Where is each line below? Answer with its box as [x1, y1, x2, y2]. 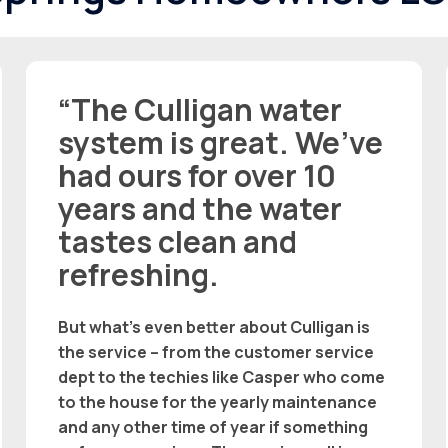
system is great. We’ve [58, 121, 384, 163]
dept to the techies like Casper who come [58, 365, 386, 388]
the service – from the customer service [58, 340, 375, 363]
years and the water [58, 187, 343, 229]
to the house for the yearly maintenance [58, 390, 378, 413]
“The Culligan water [58, 88, 343, 130]
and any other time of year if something [58, 415, 369, 438]
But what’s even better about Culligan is [58, 315, 371, 338]
